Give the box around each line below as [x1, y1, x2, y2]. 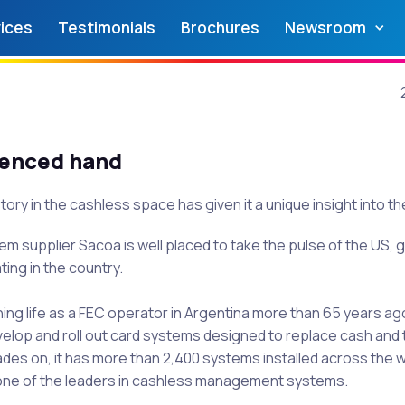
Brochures [180, 16, 259, 38]
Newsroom [284, 16, 366, 38]
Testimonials [57, 16, 155, 38]
